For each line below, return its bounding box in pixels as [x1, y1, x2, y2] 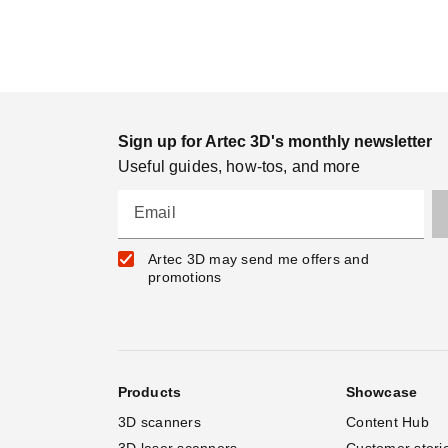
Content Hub [346, 413, 429, 430]
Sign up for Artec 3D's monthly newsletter [118, 132, 432, 150]
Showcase [346, 383, 417, 400]
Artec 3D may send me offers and [148, 250, 369, 267]
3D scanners [118, 413, 201, 430]
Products [118, 383, 181, 400]
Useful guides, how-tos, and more [118, 157, 360, 175]
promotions [148, 268, 222, 285]
